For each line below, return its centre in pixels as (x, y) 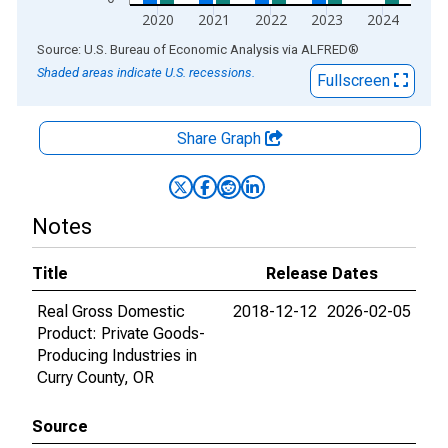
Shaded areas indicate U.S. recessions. (146, 72)
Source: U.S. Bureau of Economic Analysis (158, 49)
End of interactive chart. (99, 48)
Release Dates (322, 273)
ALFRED (324, 49)
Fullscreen (355, 80)
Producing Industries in (117, 355)
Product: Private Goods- (121, 333)
